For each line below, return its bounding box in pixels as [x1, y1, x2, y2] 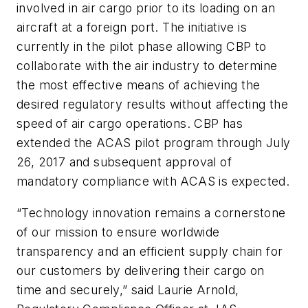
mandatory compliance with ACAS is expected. [16, 174, 290, 189]
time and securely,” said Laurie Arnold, [16, 282, 239, 297]
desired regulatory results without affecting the [16, 97, 289, 112]
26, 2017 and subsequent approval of [16, 155, 232, 170]
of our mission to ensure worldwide [16, 224, 220, 239]
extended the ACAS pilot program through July [16, 135, 291, 151]
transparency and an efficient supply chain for [16, 243, 283, 258]
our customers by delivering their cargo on [16, 263, 265, 278]
